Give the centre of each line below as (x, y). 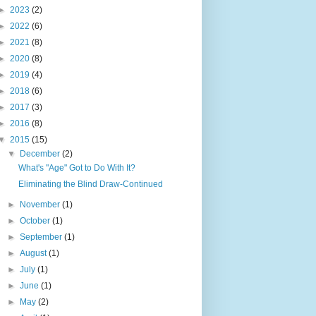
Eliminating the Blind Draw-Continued (90, 184)
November (41, 205)
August (35, 254)
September (42, 237)
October (36, 221)
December (41, 154)
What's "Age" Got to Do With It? (77, 168)
